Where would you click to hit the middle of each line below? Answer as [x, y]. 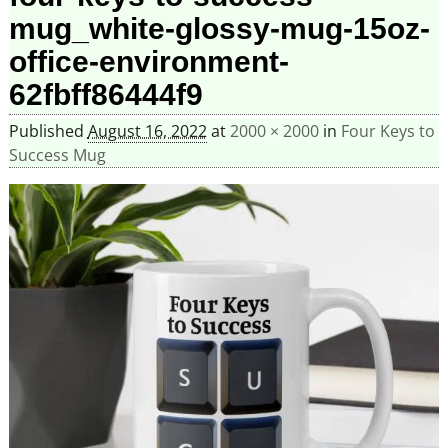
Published [48, 131]
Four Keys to [387, 131]
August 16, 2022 [147, 131]
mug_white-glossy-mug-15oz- [219, 28]
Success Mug [57, 155]
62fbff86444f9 [105, 94]
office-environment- [148, 61]
